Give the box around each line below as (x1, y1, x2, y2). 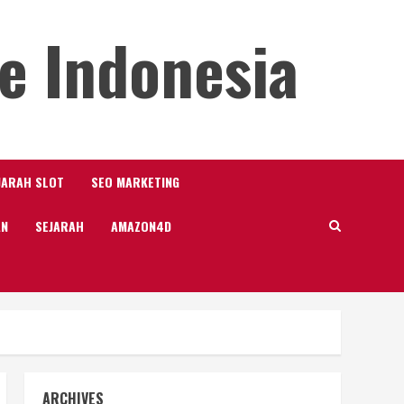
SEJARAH (35, 216, 84, 235)
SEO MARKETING (91, 172, 179, 191)
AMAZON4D (111, 216, 171, 235)
